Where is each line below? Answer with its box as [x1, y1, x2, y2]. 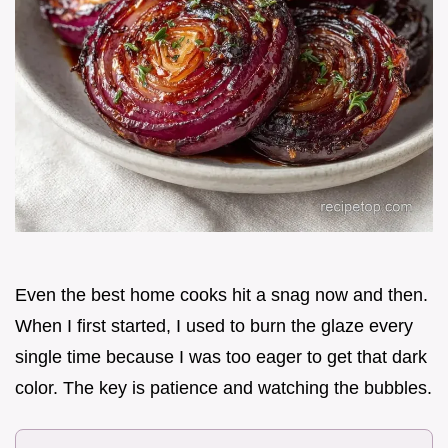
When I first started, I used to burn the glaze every [15, 315, 413, 336]
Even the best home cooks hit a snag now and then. [15, 284, 428, 305]
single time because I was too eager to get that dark [15, 346, 427, 367]
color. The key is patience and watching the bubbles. [15, 377, 432, 398]
